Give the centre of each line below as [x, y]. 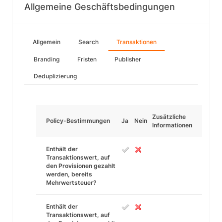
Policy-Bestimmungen [78, 121]
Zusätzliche [169, 117]
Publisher [128, 59]
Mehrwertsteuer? [71, 183]
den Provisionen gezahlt [81, 166]
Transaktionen [137, 42]
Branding [47, 59]
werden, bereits [69, 174]
